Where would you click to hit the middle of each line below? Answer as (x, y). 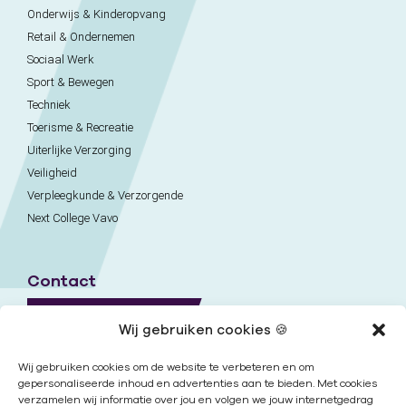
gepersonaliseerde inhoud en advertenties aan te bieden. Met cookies (198, 383)
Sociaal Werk (61, 59)
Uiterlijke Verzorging (79, 150)
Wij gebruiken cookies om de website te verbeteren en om (166, 367)
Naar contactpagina (109, 312)
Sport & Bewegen (71, 82)
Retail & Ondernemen (81, 36)
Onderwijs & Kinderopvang (97, 14)
